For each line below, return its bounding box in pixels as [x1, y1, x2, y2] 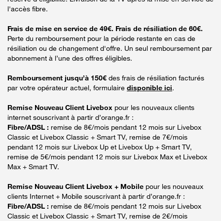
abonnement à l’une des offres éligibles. [7, 53, 132, 62]
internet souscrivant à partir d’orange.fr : [7, 112, 134, 121]
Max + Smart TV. [7, 162, 59, 171]
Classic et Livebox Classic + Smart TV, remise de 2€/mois [7, 211, 187, 220]
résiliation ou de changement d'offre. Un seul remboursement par [7, 43, 212, 52]
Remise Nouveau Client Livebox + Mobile [7, 182, 146, 190]
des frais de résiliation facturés [109, 73, 204, 82]
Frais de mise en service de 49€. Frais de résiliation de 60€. [7, 24, 203, 33]
